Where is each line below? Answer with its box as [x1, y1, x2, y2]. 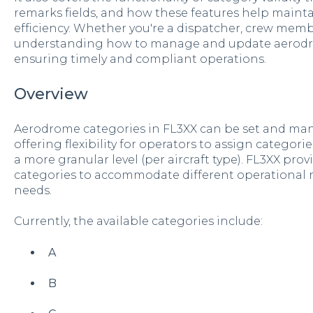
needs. [13, 183, 52, 197]
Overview [13, 85, 88, 104]
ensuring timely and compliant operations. [13, 52, 266, 66]
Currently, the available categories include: [13, 214, 263, 228]
